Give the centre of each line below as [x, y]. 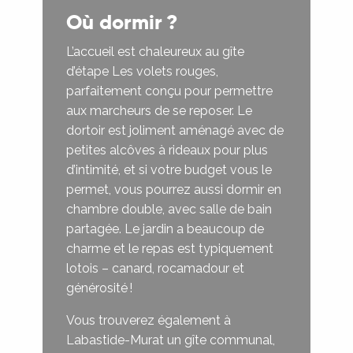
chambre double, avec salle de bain [169, 210]
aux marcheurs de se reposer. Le [159, 111]
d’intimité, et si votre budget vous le [169, 170]
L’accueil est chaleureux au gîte [155, 52]
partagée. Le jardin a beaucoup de [165, 229]
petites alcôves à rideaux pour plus [167, 150]
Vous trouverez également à [149, 321]
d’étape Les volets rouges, [142, 72]
